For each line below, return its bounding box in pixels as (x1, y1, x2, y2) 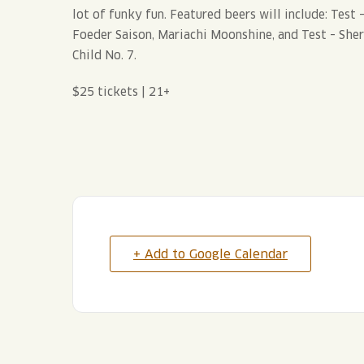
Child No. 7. (72, 47, 136, 63)
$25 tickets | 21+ (72, 84, 170, 99)
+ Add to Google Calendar (133, 245, 288, 262)
